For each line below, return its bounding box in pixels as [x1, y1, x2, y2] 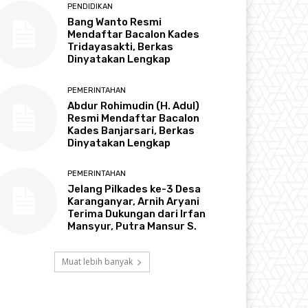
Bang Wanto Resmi [67, 16, 162, 29]
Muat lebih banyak [61, 255, 133, 267]
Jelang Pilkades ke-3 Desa [67, 182, 201, 195]
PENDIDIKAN [67, 2, 113, 12]
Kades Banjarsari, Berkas [67, 124, 195, 137]
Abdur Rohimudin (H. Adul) [67, 99, 200, 112]
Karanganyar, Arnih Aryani [67, 195, 200, 208]
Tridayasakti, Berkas [67, 41, 174, 54]
